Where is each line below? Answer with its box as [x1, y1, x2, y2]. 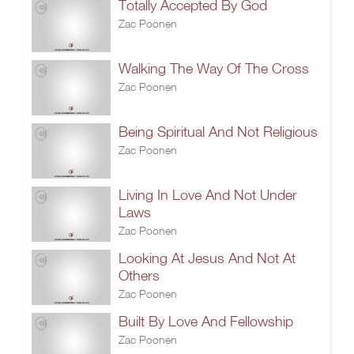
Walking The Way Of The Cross [119, 60, 309, 77]
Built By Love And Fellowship [119, 313, 293, 330]
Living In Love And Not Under [119, 186, 297, 203]
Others [119, 267, 160, 284]
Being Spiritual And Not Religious [119, 123, 318, 140]
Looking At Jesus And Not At [119, 250, 296, 266]
